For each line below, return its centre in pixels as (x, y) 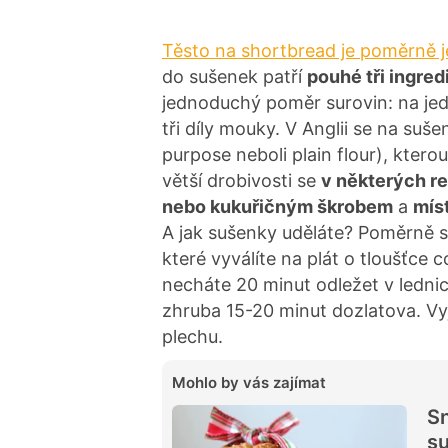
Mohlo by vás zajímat (249, 382)
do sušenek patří (234, 76)
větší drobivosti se (241, 180)
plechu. (192, 336)
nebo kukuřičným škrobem (277, 206)
